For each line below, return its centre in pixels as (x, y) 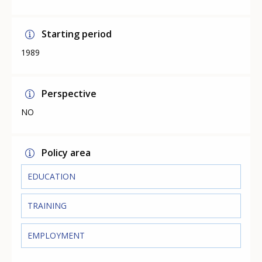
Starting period (77, 34)
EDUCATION (52, 177)
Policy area (66, 153)
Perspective (69, 93)
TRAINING (47, 206)
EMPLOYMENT (56, 235)
